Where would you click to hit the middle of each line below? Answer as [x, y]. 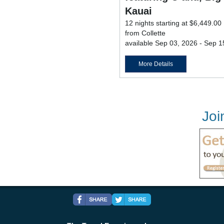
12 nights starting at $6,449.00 [173, 23]
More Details [156, 64]
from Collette [145, 33]
